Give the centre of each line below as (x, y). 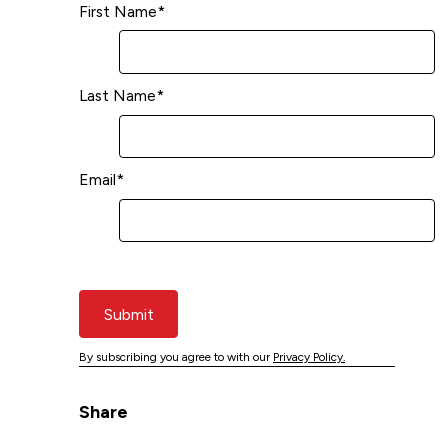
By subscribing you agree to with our (176, 357)
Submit (128, 314)
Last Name (117, 95)
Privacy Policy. (309, 357)
